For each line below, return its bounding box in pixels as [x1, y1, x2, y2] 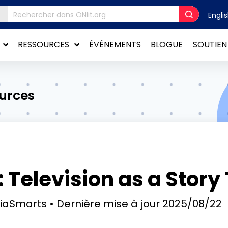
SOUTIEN [192, 39, 227, 51]
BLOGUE [151, 39, 183, 51]
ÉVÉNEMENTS [89, 39, 141, 51]
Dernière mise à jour [56, 196, 160, 211]
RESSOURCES [18, 39, 70, 51]
